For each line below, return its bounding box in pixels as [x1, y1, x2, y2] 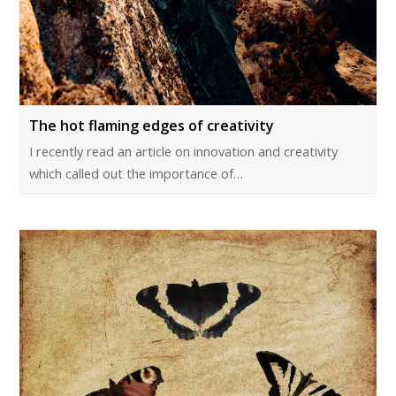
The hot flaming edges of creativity [29, 115, 275, 135]
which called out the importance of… [29, 164, 244, 182]
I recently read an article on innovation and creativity [29, 141, 339, 160]
